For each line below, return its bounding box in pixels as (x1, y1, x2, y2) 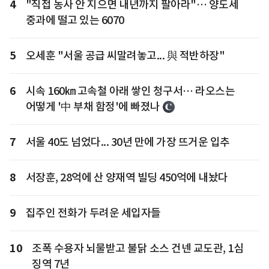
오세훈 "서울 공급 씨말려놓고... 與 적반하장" (25, 49, 225, 63)
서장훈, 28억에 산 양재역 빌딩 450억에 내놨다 (25, 171, 228, 185)
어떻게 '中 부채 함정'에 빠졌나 (25, 100, 160, 114)
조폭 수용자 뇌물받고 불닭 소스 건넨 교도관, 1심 (32, 241, 243, 256)
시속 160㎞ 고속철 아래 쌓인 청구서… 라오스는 (25, 84, 235, 98)
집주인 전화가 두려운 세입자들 (25, 206, 161, 220)
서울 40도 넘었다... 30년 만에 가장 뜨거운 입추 (25, 135, 230, 150)
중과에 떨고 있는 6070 (25, 13, 124, 28)
